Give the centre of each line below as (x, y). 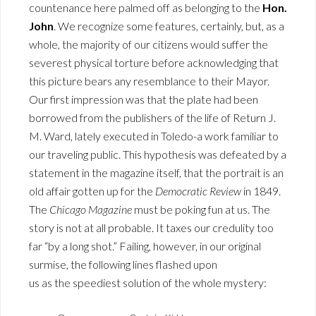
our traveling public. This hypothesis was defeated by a (158, 154)
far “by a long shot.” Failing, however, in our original (145, 246)
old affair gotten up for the (92, 191)
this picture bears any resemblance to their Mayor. (149, 81)
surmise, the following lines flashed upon (123, 265)
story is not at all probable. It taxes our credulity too (151, 228)
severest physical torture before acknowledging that (154, 63)
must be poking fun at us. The (201, 209)
